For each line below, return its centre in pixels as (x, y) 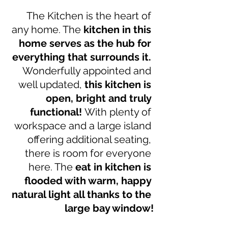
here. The (51, 167)
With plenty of (119, 112)
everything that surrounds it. (83, 57)
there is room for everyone (89, 153)
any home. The (48, 29)
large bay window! (109, 208)
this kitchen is (119, 84)
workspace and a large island (84, 125)
